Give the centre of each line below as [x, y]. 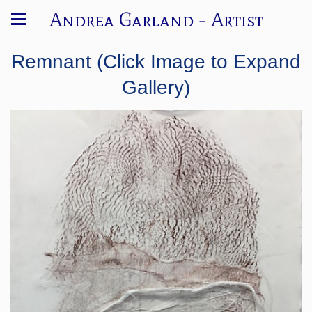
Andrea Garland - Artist [156, 19]
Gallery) [156, 87]
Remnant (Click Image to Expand [156, 62]
